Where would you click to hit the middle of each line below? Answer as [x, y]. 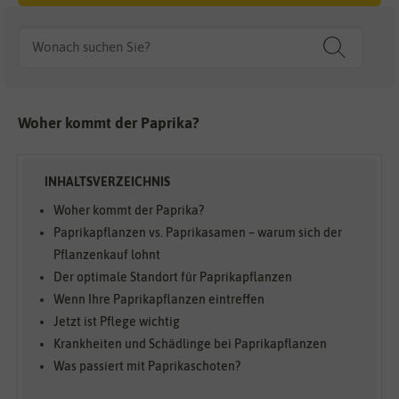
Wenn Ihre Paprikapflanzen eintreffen [159, 300]
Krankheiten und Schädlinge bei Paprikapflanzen [190, 344]
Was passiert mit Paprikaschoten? [147, 366]
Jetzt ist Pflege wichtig [117, 322]
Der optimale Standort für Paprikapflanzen [173, 277]
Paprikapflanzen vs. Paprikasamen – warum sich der [198, 233]
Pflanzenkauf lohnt [107, 255]
